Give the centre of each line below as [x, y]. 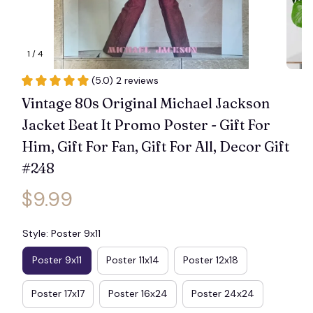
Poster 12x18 [211, 260]
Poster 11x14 [133, 260]
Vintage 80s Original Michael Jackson [146, 103]
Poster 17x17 [58, 294]
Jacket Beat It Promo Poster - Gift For [146, 124]
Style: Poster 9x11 [61, 233]
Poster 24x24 [223, 294]
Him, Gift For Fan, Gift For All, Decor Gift [155, 146]
